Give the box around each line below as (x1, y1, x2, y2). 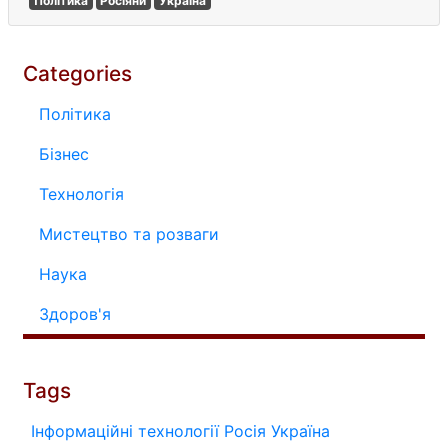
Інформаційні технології (31, 421, 219, 441)
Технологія (39, 184, 124, 204)
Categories (23, 61, 132, 86)
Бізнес (39, 144, 89, 164)
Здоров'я (39, 304, 111, 324)
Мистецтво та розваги (39, 224, 219, 244)
